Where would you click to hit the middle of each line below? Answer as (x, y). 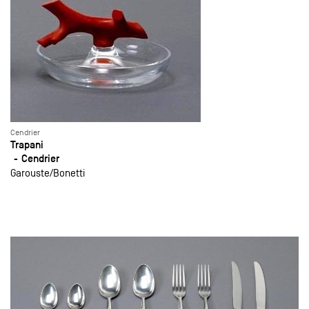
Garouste (30, 173)
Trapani (27, 145)
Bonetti (69, 173)
